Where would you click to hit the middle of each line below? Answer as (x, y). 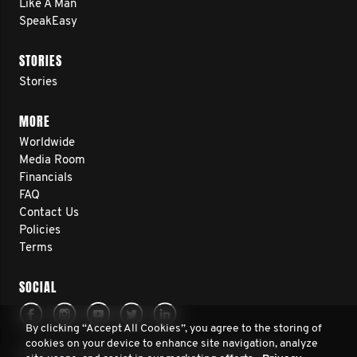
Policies (40, 231)
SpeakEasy (48, 22)
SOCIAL (38, 287)
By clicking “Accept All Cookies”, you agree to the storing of (174, 329)
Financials (46, 178)
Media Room (52, 161)
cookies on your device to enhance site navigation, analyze (172, 344)
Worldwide (47, 143)
